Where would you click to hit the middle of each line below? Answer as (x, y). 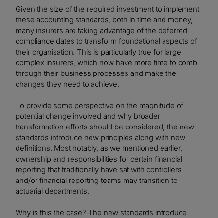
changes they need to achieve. (67, 84)
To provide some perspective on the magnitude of (100, 106)
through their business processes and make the (96, 73)
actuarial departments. (52, 191)
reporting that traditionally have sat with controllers (99, 170)
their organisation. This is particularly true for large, (99, 52)
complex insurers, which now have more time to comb (106, 63)
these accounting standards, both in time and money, (104, 20)
